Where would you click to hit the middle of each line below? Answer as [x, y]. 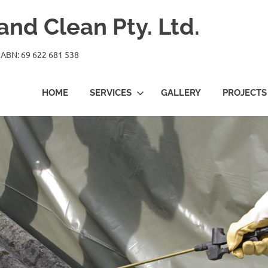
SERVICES [111, 93]
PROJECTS [245, 93]
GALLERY [181, 93]
